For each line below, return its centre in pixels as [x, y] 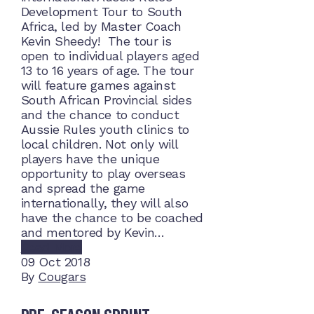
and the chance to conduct [100, 115]
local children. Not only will [99, 144]
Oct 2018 [64, 262]
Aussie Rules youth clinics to [105, 130]
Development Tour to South [101, 12]
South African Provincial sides [106, 100]
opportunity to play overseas [103, 174]
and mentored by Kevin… [93, 233]
